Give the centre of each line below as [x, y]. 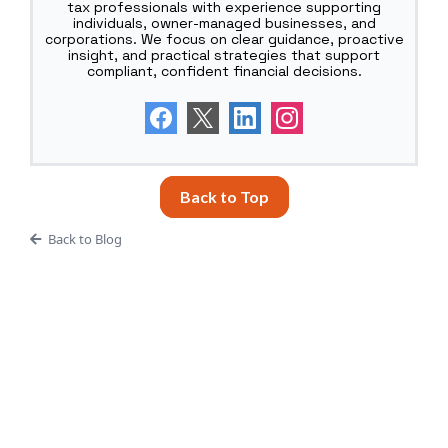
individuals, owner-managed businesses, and [224, 22]
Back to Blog [84, 238]
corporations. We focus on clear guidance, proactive [224, 38]
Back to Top [224, 196]
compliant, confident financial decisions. [224, 70]
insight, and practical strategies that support [224, 54]
